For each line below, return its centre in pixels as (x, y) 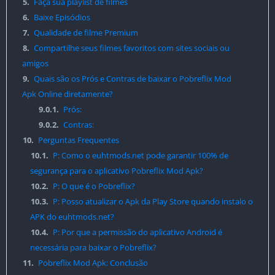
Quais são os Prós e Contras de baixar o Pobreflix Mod (132, 79)
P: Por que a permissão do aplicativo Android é (136, 232)
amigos (35, 63)
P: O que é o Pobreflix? (93, 186)
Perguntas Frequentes (78, 140)
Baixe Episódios (61, 17)
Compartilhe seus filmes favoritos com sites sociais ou (131, 48)
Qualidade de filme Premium (85, 33)
